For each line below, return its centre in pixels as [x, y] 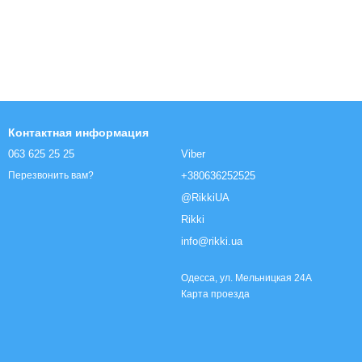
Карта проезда [215, 294]
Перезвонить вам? [51, 176]
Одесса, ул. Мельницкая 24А [246, 278]
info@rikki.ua [212, 241]
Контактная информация [78, 133]
